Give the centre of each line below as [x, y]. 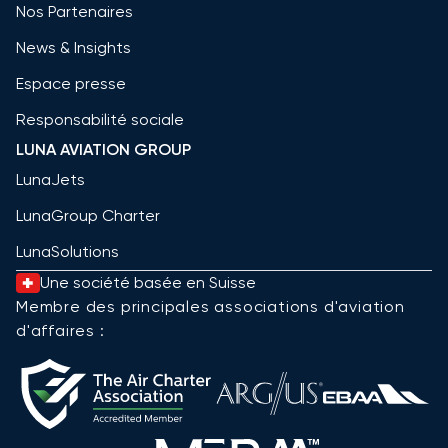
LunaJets [50, 179]
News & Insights [73, 47]
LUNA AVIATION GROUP [103, 149]
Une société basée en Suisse [148, 282]
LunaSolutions [67, 251]
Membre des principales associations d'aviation [210, 306]
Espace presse [71, 83]
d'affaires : [60, 330]
